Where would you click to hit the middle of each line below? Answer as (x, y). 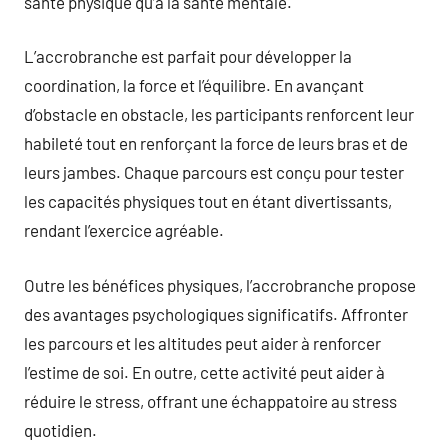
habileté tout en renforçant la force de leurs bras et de (216, 143)
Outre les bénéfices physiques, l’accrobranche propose (220, 284)
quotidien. (60, 429)
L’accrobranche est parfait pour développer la (188, 56)
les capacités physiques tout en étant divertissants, (208, 201)
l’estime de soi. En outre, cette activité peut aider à (204, 371)
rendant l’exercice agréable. (124, 230)
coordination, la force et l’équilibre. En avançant (194, 85)
